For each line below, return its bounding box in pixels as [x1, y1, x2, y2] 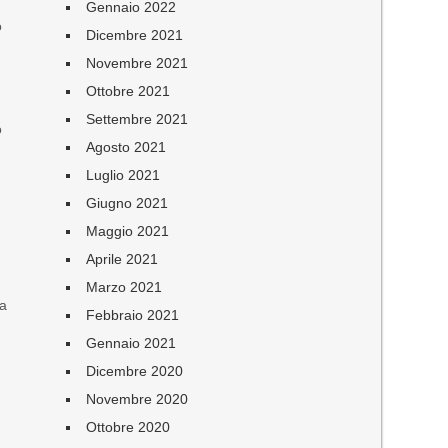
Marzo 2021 [86, 279, 163, 295]
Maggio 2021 [86, 223, 170, 239]
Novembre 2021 [86, 55, 189, 71]
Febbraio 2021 [86, 307, 180, 323]
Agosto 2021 [86, 139, 167, 155]
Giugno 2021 [86, 195, 169, 211]
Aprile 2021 [86, 251, 159, 267]
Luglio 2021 [86, 167, 161, 183]
